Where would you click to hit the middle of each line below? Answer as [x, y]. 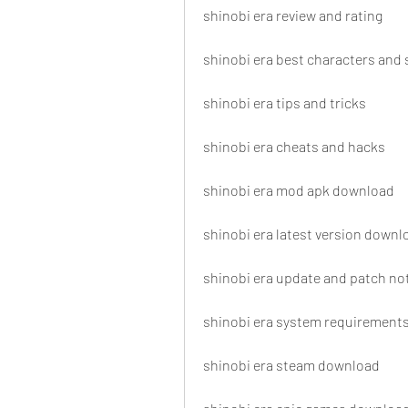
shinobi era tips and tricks [285, 103]
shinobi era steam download [291, 365]
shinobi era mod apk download [299, 190]
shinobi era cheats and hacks [294, 147]
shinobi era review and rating [293, 15]
